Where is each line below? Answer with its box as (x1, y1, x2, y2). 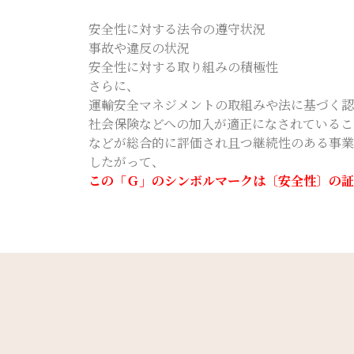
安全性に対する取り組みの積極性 (88, 58, 278, 76)
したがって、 (88, 153, 164, 171)
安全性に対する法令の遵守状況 (88, 20, 265, 38)
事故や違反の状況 (88, 39, 190, 57)
